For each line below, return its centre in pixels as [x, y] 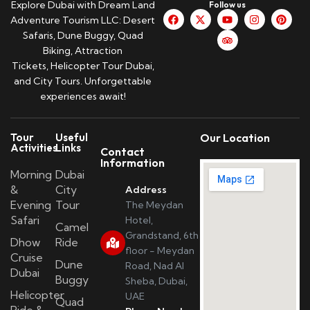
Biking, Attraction [83, 50]
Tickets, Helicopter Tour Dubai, [83, 65]
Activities [34, 147]
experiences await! [83, 96]
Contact [122, 151]
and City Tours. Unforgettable [83, 81]
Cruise [27, 257]
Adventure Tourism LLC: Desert [83, 20]
